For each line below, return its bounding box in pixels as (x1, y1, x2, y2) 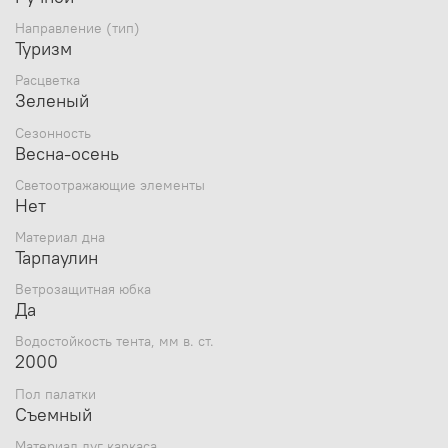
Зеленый (15, 89, 89, 113)
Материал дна (15, 227, 105, 246)
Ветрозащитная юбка (15, 280, 151, 299)
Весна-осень (15, 141, 119, 165)
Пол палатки (15, 384, 96, 403)
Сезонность (15, 123, 91, 142)
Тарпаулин (15, 245, 98, 269)
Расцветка (15, 71, 80, 90)
